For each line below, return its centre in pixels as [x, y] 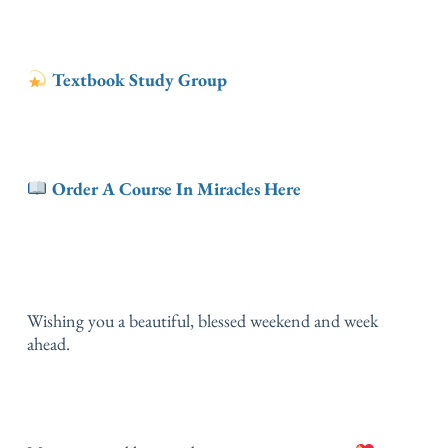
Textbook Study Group [139, 80]
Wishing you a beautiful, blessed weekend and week [202, 321]
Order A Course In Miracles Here [174, 189]
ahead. [48, 344]
